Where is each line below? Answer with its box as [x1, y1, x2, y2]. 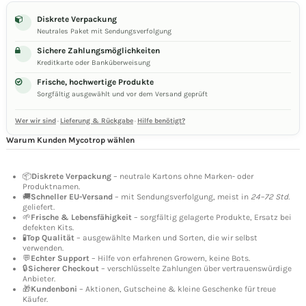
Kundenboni [31, 283, 77, 294]
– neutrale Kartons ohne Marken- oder [111, 171, 253, 181]
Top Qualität [27, 232, 74, 242]
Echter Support [31, 253, 89, 263]
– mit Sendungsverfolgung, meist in [113, 191, 251, 201]
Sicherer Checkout [28, 263, 99, 273]
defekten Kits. [23, 222, 74, 232]
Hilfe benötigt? [137, 116, 185, 125]
